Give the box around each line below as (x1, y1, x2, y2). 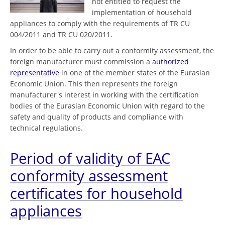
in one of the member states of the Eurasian (61, 67, 210, 77)
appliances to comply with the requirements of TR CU (10, 18, 190, 28)
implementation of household (92, 7, 192, 17)
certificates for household (10, 183, 183, 203)
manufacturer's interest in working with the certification (10, 89, 199, 99)
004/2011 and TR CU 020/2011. (10, 29, 113, 39)
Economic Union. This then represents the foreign (10, 78, 178, 88)
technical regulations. (10, 123, 83, 133)
